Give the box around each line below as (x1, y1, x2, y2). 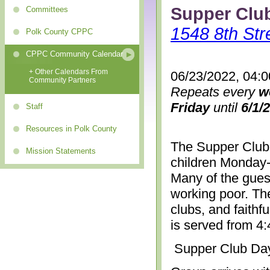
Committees (26, 5, 68, 14)
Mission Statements (26, 146, 96, 155)
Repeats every (171, 84, 259, 99)
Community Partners (29, 76, 96, 84)
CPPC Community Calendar (26, 49, 123, 58)
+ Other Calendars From (29, 67, 108, 76)
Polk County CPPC (26, 27, 93, 36)
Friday (171, 99, 210, 115)
